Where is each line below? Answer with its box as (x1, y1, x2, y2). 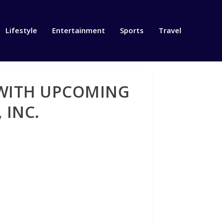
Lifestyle (5, 25, 37, 36)
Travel (158, 25, 181, 36)
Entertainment (52, 25, 105, 36)
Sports (119, 25, 144, 36)
